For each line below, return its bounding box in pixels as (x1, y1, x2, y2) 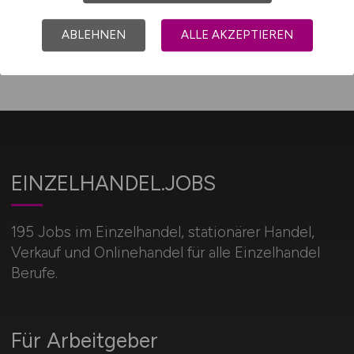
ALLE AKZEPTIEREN (180, 27, 293, 42)
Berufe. (10, 264, 58, 282)
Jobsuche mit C (36, 11, 145, 30)
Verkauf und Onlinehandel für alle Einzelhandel (10, 243, 320, 262)
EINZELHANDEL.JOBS (10, 171, 216, 196)
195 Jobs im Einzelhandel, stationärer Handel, (10, 223, 314, 241)
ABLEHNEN (61, 27, 126, 42)
